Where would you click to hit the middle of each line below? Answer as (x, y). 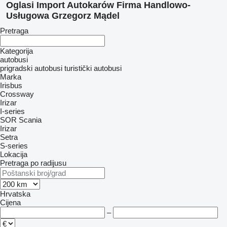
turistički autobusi (93, 68)
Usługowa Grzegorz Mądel (63, 16)
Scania (30, 120)
